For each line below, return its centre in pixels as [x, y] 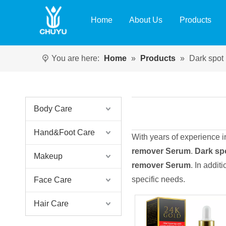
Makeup [48, 156]
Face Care [53, 180]
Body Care [53, 109]
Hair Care [51, 204]
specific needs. [158, 179]
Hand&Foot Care [64, 132]
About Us [146, 20]
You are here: [75, 58]
